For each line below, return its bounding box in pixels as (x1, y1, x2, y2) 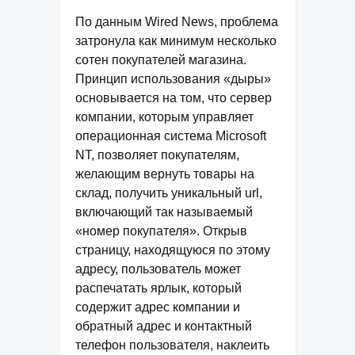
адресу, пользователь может (75, 262, 241, 276)
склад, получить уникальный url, (75, 186, 262, 200)
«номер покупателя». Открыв (75, 224, 247, 238)
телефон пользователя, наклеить (75, 338, 269, 352)
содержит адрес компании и (75, 300, 240, 314)
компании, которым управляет (75, 110, 254, 124)
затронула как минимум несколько (75, 34, 277, 48)
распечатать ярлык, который (75, 281, 242, 295)
